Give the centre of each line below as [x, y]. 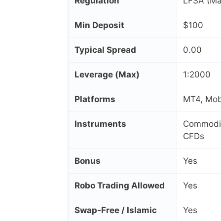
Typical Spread [105, 50]
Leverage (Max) [107, 75]
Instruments [100, 124]
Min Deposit [99, 25]
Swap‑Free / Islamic [116, 210]
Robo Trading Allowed [120, 186]
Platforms [95, 99]
